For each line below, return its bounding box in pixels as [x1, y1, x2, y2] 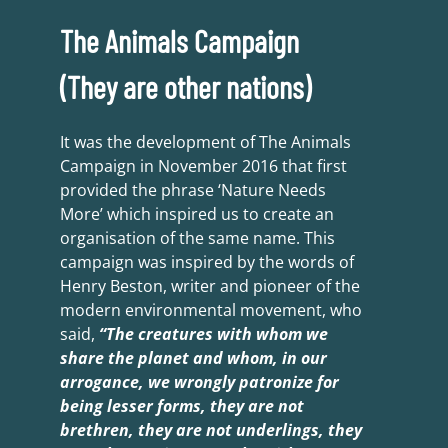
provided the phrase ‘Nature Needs [59, 179, 326, 202]
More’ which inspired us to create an [59, 203, 334, 226]
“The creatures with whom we [98, 323, 328, 346]
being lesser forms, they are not [59, 395, 304, 418]
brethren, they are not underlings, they [59, 419, 362, 442]
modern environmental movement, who [59, 299, 362, 322]
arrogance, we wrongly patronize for [59, 371, 339, 394]
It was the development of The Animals [59, 131, 351, 154]
